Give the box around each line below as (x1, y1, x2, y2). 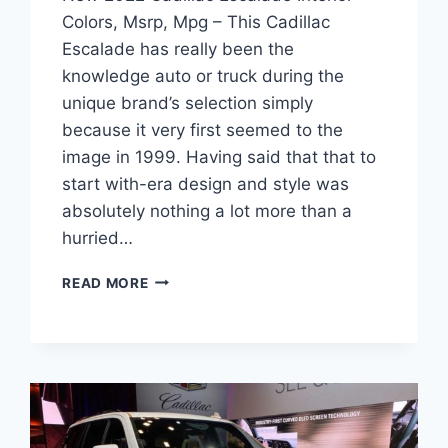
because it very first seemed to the (62, 119, 344, 140)
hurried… (62, 227, 134, 248)
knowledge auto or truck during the (62, 65, 345, 86)
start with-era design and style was (62, 173, 350, 194)
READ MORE (62, 274, 149, 291)
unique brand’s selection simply (62, 92, 314, 113)
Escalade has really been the (62, 38, 295, 59)
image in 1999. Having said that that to (62, 146, 377, 167)
